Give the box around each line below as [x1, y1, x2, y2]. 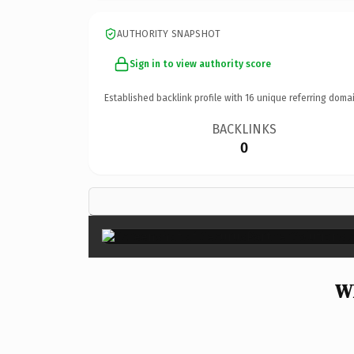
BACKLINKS [212, 121, 277, 137]
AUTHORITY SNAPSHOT [117, 28, 221, 40]
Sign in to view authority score [130, 58, 271, 70]
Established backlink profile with [104, 92, 245, 104]
